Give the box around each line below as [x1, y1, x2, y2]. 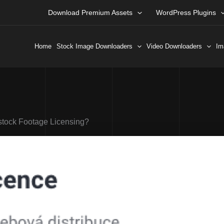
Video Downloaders [146, 42, 202, 50]
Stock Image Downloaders [56, 42, 132, 50]
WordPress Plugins [155, 8, 216, 16]
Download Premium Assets [48, 8, 133, 16]
